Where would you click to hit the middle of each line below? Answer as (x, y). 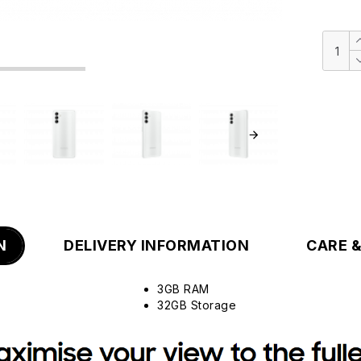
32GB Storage (197, 305)
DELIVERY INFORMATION (156, 246)
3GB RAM (183, 289)
